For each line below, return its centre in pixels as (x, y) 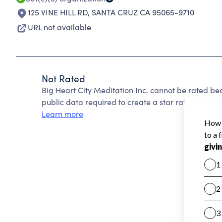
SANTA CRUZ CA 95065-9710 (143, 12)
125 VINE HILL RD (58, 12)
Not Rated (63, 78)
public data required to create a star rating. (120, 102)
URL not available (59, 27)
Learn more (62, 114)
